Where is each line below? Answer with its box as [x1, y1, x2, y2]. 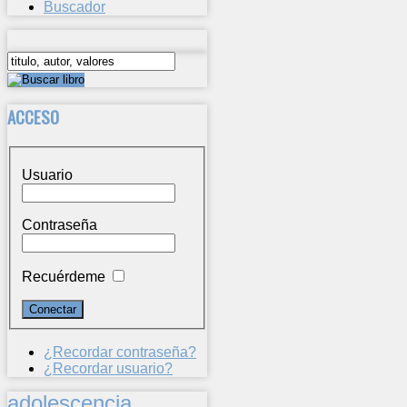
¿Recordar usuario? [44, 361, 173, 377]
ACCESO [7, 104, 59, 129]
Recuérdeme [22, 269, 105, 285]
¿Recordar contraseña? [44, 344, 196, 361]
